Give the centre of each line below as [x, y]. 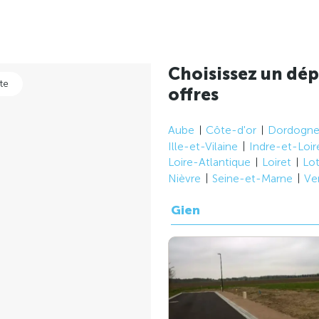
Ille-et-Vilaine [203, 146]
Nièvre [184, 178]
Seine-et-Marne [252, 178]
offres [193, 95]
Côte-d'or [231, 130]
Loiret [277, 162]
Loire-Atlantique [209, 162]
